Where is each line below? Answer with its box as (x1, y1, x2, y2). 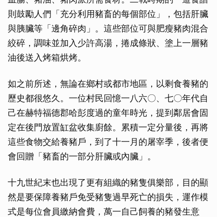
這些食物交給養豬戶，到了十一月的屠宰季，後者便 (8, 137, 208, 147)
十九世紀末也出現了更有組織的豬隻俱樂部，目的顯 (8, 177, 208, 188)
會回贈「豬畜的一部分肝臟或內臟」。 (8, 151, 156, 162)
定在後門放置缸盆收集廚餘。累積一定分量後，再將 (8, 122, 208, 133)
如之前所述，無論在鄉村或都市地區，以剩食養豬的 (8, 78, 208, 89)
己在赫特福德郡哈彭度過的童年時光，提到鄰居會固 (8, 108, 208, 118)
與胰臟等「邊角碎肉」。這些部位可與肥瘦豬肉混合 (8, 23, 208, 34)
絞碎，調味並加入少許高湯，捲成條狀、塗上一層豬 (8, 38, 208, 48)
